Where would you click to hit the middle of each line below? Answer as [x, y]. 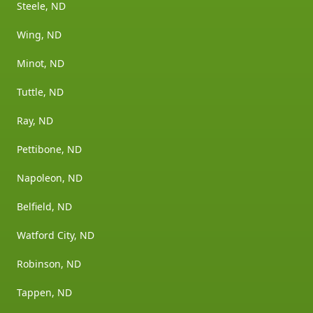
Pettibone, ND [49, 150]
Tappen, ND [44, 293]
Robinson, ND [49, 264]
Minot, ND [41, 64]
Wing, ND [39, 35]
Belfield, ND [44, 207]
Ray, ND [35, 121]
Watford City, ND [56, 235]
